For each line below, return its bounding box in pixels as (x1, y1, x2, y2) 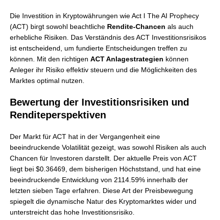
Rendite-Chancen (107, 23, 165, 30)
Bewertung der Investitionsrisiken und (10, 97, 189, 108)
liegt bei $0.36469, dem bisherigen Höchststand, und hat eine (10, 165, 201, 173)
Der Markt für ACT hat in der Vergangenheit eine (10, 133, 160, 140)
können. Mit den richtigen (10, 55, 90, 63)
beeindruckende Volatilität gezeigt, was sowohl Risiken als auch (10, 143, 206, 151)
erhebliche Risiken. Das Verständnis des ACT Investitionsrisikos (10, 33, 206, 41)
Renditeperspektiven (10, 110, 106, 120)
